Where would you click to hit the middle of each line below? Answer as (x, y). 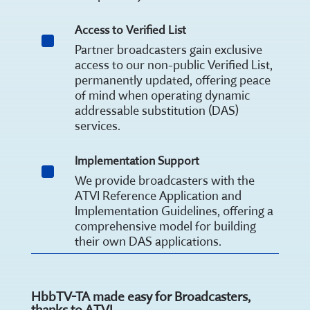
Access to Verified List (130, 29)
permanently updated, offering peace (172, 80)
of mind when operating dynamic (162, 95)
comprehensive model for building (165, 226)
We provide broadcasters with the (164, 180)
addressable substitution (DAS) (156, 110)
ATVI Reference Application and (158, 195)
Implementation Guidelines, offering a (174, 210)
